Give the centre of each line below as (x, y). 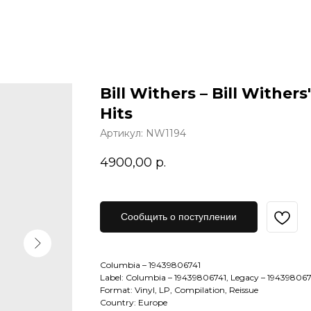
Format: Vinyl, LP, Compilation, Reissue (179, 290)
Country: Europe (134, 303)
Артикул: (123, 133)
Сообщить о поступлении (179, 217)
